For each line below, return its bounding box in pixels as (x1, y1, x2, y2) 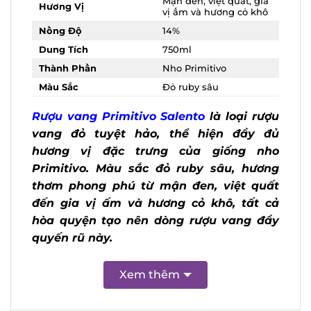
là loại (218, 117, 269, 131)
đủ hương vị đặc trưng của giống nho (32, 152, 269, 166)
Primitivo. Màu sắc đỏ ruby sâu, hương (32, 169, 269, 183)
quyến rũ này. (32, 239, 112, 253)
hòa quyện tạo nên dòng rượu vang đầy (32, 221, 269, 235)
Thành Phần (39, 70, 96, 82)
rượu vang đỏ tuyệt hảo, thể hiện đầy (32, 135, 269, 149)
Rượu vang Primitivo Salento (32, 117, 218, 131)
